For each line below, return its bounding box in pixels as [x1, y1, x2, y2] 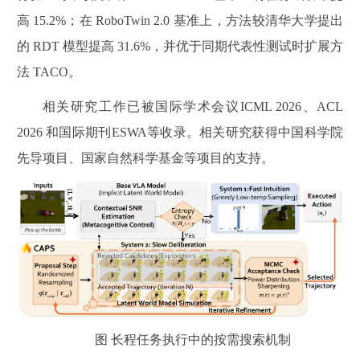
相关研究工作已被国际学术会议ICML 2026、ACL [42, 99, 344, 113]
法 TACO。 [16, 65, 81, 80]
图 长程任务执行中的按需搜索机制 [94, 333, 291, 347]
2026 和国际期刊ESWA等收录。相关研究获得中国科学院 [16, 125, 344, 139]
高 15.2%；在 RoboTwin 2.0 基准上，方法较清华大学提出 [16, 14, 344, 28]
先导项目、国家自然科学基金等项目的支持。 [16, 150, 274, 165]
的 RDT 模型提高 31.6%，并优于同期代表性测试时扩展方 [16, 39, 344, 54]
